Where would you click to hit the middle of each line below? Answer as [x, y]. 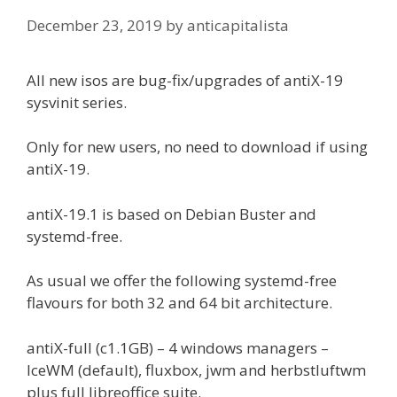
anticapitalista [238, 25]
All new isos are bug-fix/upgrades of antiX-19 [185, 80]
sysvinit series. [77, 102]
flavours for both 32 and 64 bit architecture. [179, 303]
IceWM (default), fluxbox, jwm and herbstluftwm [196, 370]
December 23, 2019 [94, 25]
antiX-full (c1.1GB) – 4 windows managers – [178, 347]
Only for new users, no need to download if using [197, 147]
